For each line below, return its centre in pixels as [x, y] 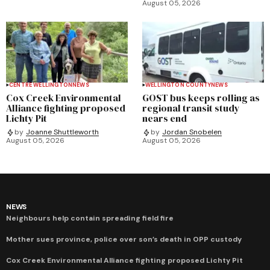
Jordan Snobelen [192, 132]
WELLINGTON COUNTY [178, 85]
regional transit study [191, 108]
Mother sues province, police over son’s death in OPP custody [124, 239]
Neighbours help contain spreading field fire [90, 218]
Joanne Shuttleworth [62, 132]
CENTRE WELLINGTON [41, 85]
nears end [165, 118]
